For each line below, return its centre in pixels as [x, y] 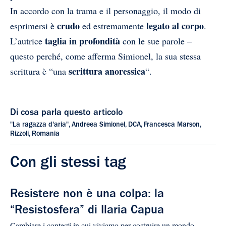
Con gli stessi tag [68, 164]
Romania [46, 134]
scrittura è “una [39, 71]
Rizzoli [19, 134]
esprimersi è [34, 26]
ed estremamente [112, 26]
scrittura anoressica [107, 71]
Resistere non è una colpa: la [87, 195]
